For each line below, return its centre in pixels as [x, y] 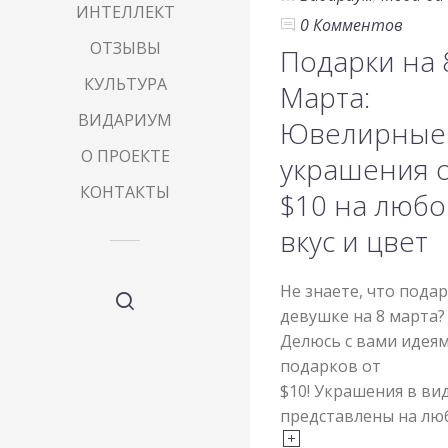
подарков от [330, 365]
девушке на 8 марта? [362, 315]
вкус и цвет [354, 240]
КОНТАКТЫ [125, 192]
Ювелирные [363, 132]
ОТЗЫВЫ [125, 48]
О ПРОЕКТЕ [125, 156]
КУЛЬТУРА [125, 84]
